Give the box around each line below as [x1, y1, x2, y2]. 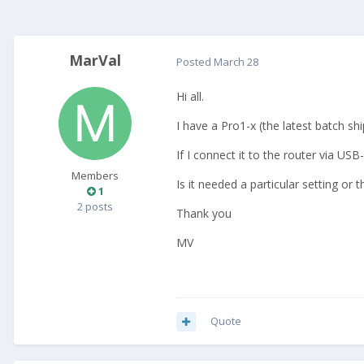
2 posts [77, 199, 113, 214]
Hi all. [176, 89, 204, 105]
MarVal [69, 50, 121, 71]
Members [71, 168, 119, 184]
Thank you [176, 206, 235, 222]
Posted [176, 54, 214, 69]
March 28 [214, 54, 258, 69]
